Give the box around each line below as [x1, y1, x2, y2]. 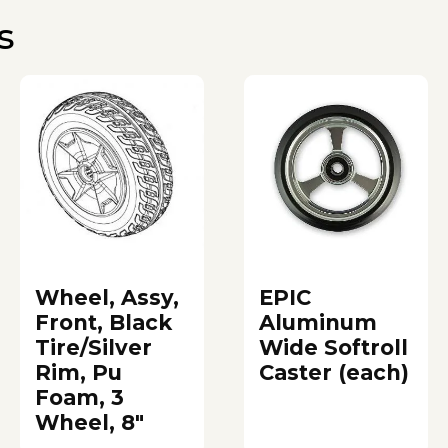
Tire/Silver [35, 334, 152, 360]
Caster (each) [259, 359, 409, 385]
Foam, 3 [35, 384, 124, 410]
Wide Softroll [259, 334, 408, 360]
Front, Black [35, 309, 172, 335]
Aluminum [259, 309, 377, 335]
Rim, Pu [35, 359, 122, 385]
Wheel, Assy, [35, 284, 179, 310]
